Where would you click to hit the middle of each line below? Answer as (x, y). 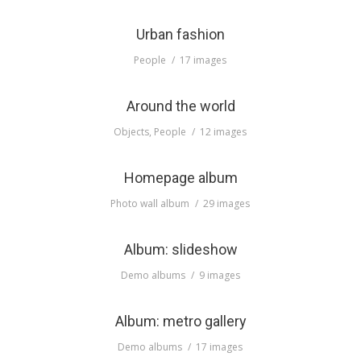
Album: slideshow (180, 249)
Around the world (180, 106)
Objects (131, 131)
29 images (226, 203)
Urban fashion (180, 34)
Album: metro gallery (180, 321)
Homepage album (180, 177)
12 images (223, 131)
